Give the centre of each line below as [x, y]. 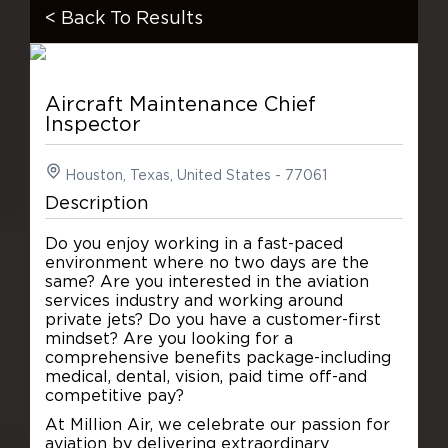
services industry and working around [193, 300]
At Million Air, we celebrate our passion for [217, 424]
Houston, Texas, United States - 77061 [195, 175]
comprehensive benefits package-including [217, 357]
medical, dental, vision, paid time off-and [205, 376]
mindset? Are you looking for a [168, 338]
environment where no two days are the [206, 262]
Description [96, 203]
